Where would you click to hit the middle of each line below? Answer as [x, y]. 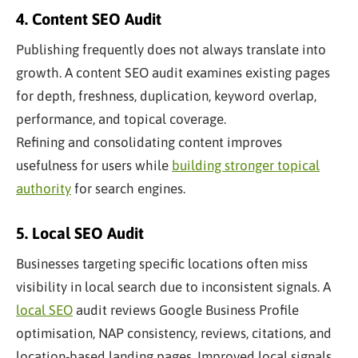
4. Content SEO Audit [89, 18]
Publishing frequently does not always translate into [171, 49]
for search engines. [128, 188]
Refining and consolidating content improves [149, 142]
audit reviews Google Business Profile [186, 310]
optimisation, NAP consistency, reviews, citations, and [174, 333]
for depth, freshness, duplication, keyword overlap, [166, 95]
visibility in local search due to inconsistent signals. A [173, 286]
